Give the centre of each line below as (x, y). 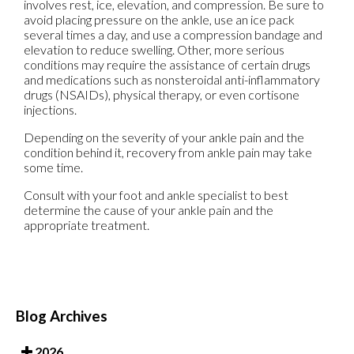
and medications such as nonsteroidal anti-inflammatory (172, 80)
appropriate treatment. (87, 225)
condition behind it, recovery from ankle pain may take (168, 153)
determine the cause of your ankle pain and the (149, 210)
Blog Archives (62, 316)
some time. (53, 168)
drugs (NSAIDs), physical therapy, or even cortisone (162, 95)
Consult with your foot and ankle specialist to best (156, 195)
